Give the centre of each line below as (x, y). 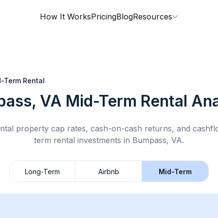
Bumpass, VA (157, 140)
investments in (104, 140)
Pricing (104, 17)
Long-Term (43, 171)
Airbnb (109, 171)
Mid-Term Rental (127, 101)
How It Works (65, 17)
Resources (153, 17)
